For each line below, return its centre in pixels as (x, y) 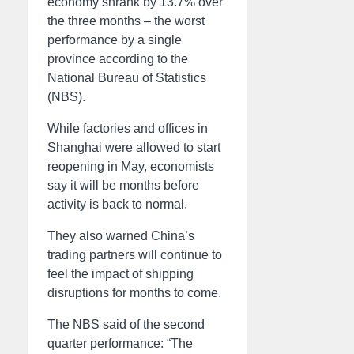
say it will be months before (123, 185)
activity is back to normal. (117, 204)
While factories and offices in (128, 128)
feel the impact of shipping (121, 274)
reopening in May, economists (131, 166)
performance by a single (115, 40)
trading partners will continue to (135, 255)
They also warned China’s (121, 236)
